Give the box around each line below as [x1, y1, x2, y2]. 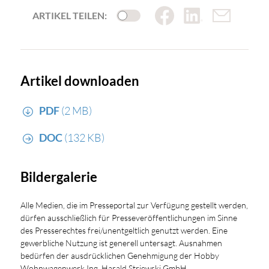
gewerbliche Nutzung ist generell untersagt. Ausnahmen [20, 237, 222, 248]
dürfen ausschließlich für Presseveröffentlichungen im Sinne [20, 212, 237, 223]
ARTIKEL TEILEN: [32, 10, 107, 22]
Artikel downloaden [20, 73, 139, 89]
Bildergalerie [20, 169, 97, 185]
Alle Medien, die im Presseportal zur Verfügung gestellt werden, [20, 199, 248, 210]
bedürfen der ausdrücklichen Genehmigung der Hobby [20, 250, 219, 261]
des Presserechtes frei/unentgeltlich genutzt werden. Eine [20, 225, 228, 235]
